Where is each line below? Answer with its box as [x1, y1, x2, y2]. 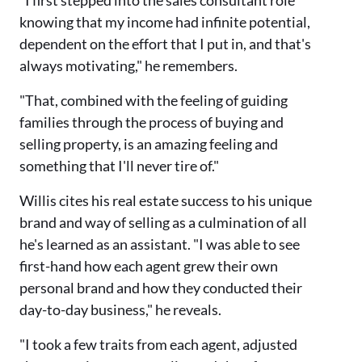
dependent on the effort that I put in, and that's [19, 35, 311, 53]
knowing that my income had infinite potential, [19, 13, 310, 32]
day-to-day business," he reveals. [19, 301, 221, 319]
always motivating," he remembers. [19, 57, 238, 75]
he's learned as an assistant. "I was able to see [19, 235, 300, 254]
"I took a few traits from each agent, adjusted [19, 335, 297, 354]
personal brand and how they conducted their [19, 279, 302, 297]
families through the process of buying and [19, 113, 284, 132]
